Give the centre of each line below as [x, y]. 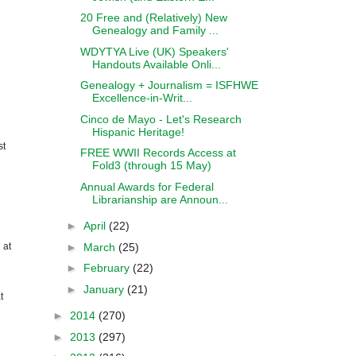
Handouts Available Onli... [156, 64]
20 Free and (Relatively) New [153, 17]
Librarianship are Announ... [160, 199]
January [105, 289]
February [108, 268]
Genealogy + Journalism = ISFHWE [169, 85]
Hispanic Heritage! [138, 132]
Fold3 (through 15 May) [151, 165]
